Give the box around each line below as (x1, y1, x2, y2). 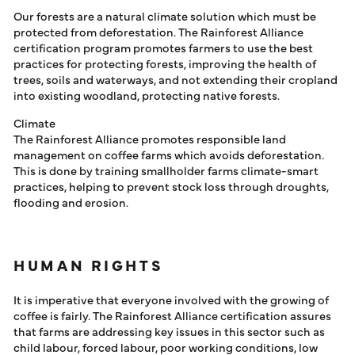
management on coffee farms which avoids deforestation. (13, 146, 324, 162)
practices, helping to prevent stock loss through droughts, (13, 177, 329, 194)
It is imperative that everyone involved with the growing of (13, 291, 329, 307)
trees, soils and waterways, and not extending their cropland (13, 71, 338, 87)
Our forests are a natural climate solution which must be (13, 7, 316, 24)
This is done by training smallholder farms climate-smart (13, 162, 319, 178)
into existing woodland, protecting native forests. (13, 86, 280, 103)
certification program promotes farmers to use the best (13, 39, 313, 55)
